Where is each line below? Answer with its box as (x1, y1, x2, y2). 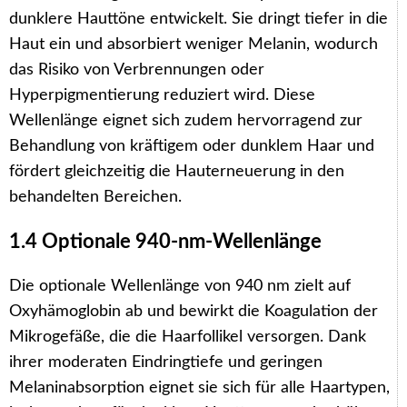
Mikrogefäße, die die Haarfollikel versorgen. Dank (9, 328, 366, 345)
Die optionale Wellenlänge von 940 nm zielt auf (9, 277, 351, 294)
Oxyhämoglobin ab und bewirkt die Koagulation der (9, 303, 378, 320)
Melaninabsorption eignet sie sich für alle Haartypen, (9, 379, 390, 396)
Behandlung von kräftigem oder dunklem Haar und (9, 137, 374, 154)
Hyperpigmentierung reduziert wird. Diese (9, 86, 315, 104)
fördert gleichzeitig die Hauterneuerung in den (9, 163, 344, 180)
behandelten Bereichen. (9, 188, 182, 205)
